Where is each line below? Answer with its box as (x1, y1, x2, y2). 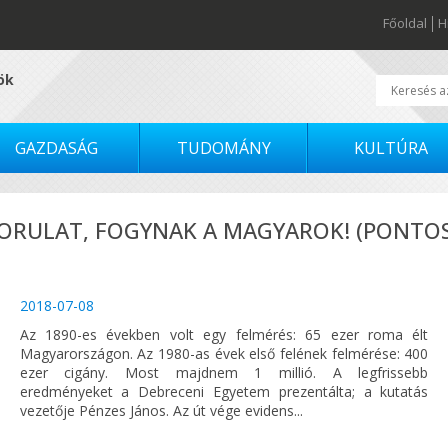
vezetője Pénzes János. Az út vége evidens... (19, 400, 303, 420)
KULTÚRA (354, 136, 429, 159)
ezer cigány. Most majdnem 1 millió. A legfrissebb (19, 362, 429, 382)
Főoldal (383, 14, 427, 32)
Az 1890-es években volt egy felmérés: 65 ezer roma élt (19, 324, 429, 344)
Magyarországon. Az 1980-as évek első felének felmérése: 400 (19, 343, 429, 363)
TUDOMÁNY (176, 136, 271, 159)
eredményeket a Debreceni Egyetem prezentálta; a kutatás (19, 381, 429, 401)
